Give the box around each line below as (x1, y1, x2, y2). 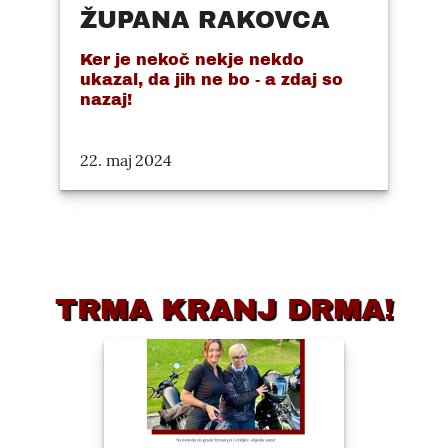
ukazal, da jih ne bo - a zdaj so (80, 71, 343, 89)
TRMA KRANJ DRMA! (54, 293, 394, 326)
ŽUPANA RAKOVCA (80, 7, 330, 34)
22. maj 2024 (80, 150, 172, 171)
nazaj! (80, 91, 132, 109)
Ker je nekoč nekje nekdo (80, 51, 304, 69)
